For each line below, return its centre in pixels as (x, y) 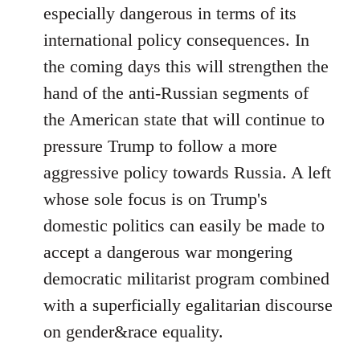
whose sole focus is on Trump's (155, 199)
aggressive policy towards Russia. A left (187, 172)
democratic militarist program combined (186, 278)
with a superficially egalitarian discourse (188, 305)
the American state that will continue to (184, 119)
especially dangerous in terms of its (170, 13)
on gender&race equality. (133, 331)
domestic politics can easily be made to (184, 225)
